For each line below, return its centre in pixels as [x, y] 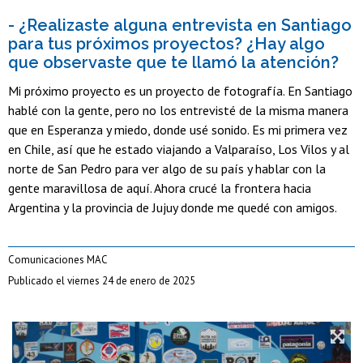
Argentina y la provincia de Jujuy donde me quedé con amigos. [173, 208]
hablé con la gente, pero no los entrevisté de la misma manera [178, 111]
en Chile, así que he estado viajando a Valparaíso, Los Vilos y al [179, 149]
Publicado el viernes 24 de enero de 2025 [102, 281]
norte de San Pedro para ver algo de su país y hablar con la [167, 169]
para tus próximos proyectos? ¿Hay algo [167, 43]
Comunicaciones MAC [58, 260]
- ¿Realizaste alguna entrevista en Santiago [180, 25]
